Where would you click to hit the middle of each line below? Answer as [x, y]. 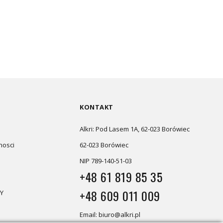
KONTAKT [97, 107]
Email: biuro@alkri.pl [110, 215]
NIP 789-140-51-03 [106, 161]
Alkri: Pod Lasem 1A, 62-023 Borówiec [135, 129]
